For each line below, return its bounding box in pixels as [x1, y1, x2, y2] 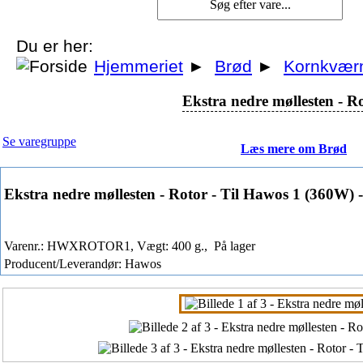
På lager [211, 238, 255, 253]
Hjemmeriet [94, 57, 183, 77]
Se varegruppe [2, 134, 76, 148]
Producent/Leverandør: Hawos [4, 256, 161, 271]
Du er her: [16, 36, 93, 57]
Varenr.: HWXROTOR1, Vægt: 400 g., [4, 238, 211, 253]
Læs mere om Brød [241, 141, 347, 156]
